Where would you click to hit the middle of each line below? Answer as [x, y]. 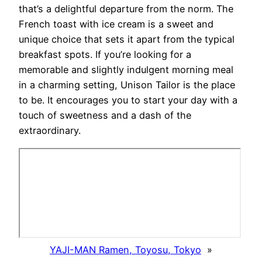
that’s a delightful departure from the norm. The [126, 9]
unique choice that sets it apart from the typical [127, 39]
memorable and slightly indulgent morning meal [126, 70]
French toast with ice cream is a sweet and [116, 24]
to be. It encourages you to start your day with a [128, 100]
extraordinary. [50, 131]
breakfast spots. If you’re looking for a [105, 55]
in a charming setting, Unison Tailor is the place [127, 85]
